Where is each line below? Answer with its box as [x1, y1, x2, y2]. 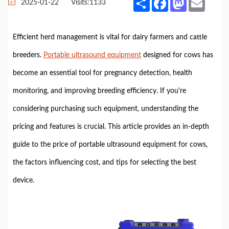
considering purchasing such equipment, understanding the [13, 105, 198, 112]
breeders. [13, 52, 43, 59]
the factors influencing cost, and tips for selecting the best [13, 159, 196, 166]
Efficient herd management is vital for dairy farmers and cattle [13, 34, 207, 41]
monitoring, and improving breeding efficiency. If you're [13, 87, 186, 95]
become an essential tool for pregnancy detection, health [13, 70, 192, 77]
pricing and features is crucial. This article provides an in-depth [13, 123, 209, 130]
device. [13, 177, 34, 184]
